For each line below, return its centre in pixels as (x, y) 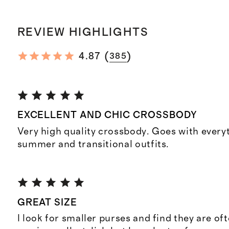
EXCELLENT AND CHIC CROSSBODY (107, 116)
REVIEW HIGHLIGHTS (83, 32)
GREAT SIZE (47, 203)
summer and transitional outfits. (93, 144)
